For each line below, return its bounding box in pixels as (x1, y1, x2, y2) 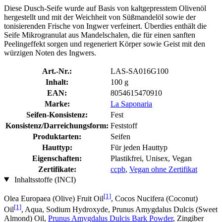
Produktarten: (33, 132, 81, 141)
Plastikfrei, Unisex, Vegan (111, 154, 192, 163)
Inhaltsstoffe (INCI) (12, 175, 76, 184)
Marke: (44, 99, 70, 108)
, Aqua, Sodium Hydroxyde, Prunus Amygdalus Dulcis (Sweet (21, 205, 218, 214)
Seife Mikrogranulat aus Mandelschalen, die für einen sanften (4, 30, 195, 39)
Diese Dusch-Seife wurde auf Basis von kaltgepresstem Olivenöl (4, 3, 206, 12)
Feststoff (111, 121, 137, 130)
